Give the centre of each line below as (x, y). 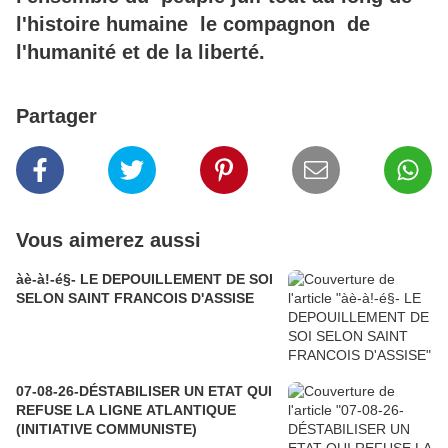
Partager (56, 115)
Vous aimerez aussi (108, 239)
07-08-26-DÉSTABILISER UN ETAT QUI (144, 390)
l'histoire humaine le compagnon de (193, 23)
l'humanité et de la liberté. (140, 51)
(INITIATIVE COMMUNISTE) (106, 428)
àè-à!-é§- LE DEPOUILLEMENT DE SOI (144, 278)
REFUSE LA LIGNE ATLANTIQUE (126, 409)
